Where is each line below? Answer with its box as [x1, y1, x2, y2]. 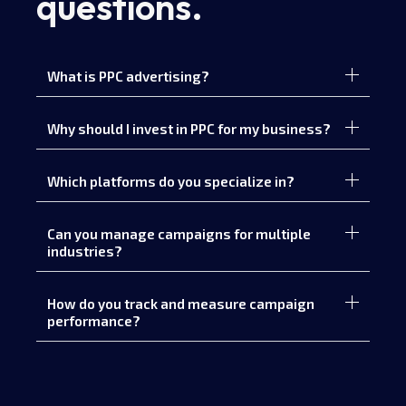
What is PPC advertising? [47, 68, 209, 85]
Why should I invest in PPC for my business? [47, 121, 331, 138]
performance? [47, 313, 140, 330]
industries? [47, 243, 122, 260]
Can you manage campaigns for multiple [47, 226, 311, 243]
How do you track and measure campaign [47, 295, 314, 313]
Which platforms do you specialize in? [47, 173, 295, 190]
